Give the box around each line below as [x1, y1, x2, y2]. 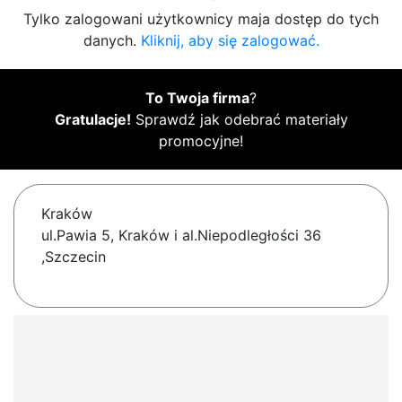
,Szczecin [41, 248, 106, 267]
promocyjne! [159, 132, 243, 151]
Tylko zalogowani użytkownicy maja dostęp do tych [23, 10, 379, 29]
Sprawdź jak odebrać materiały [130, 110, 348, 129]
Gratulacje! [54, 110, 131, 129]
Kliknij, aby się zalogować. [140, 31, 319, 50]
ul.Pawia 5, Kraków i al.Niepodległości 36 [41, 226, 321, 245]
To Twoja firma [145, 89, 249, 108]
